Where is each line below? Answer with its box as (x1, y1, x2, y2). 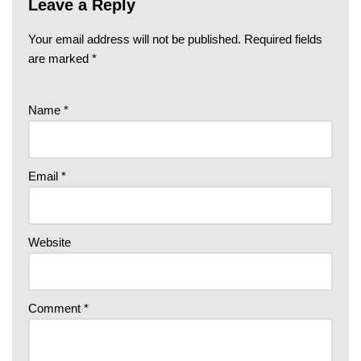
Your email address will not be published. (28, 32, 241, 47)
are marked (28, 52, 92, 66)
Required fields (244, 32, 322, 47)
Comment (28, 301, 84, 316)
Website (28, 235, 71, 250)
